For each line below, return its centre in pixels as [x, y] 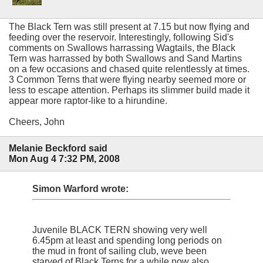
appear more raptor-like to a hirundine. [88, 100]
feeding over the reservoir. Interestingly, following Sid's [121, 37]
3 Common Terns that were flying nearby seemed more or [127, 79]
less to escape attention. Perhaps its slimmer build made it [129, 90]
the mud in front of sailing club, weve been [119, 251]
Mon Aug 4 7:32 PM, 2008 [64, 159]
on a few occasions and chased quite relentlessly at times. [129, 69]
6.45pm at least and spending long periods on [127, 241]
